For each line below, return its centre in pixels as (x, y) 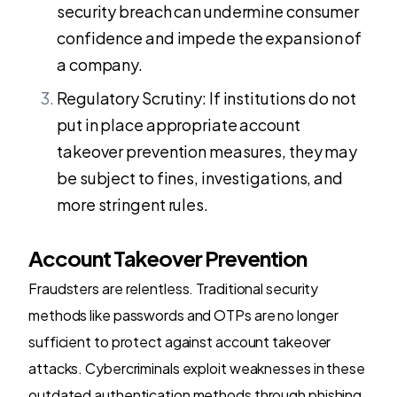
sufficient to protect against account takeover (180, 341)
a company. (100, 64)
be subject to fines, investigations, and (200, 177)
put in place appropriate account (179, 124)
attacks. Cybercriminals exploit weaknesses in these (197, 368)
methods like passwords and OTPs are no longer (183, 315)
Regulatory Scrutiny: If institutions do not (206, 97)
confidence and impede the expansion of (210, 37)
